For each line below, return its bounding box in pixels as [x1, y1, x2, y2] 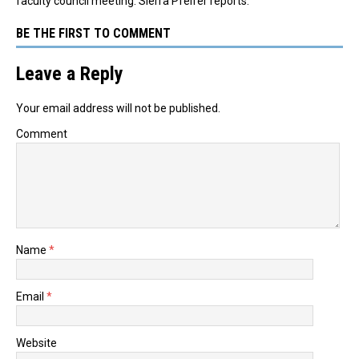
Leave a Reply [16, 62, 123, 85]
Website [16, 336, 57, 349]
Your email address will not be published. [16, 101, 220, 115]
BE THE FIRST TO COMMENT [16, 25, 171, 41]
